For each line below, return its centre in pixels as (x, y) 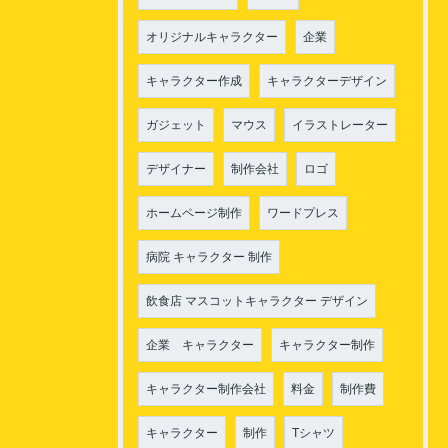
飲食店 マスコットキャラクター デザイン (257, 300)
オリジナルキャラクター (212, 36)
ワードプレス (303, 212)
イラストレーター (340, 124)
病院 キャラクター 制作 (209, 256)
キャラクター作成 (194, 80)
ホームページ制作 (194, 212)
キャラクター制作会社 (206, 388)
